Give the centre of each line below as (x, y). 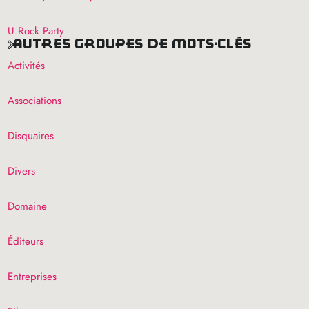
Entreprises (32, 276)
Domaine (28, 206)
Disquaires (31, 136)
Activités (27, 65)
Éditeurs (26, 241)
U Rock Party (36, 31)
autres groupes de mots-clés (137, 43)
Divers (22, 171)
